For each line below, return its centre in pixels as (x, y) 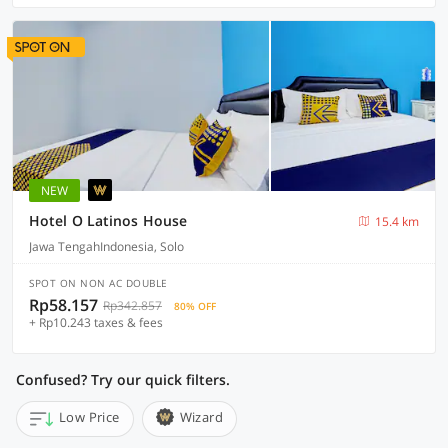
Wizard (201, 417)
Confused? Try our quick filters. (123, 379)
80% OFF (195, 306)
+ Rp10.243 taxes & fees (96, 322)
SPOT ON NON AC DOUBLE (98, 283)
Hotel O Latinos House (108, 220)
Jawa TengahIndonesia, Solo (106, 246)
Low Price (89, 417)
